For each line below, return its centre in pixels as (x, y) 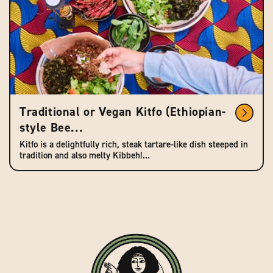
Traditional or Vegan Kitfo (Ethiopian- (123, 112)
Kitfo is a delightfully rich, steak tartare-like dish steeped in (134, 144)
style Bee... (51, 127)
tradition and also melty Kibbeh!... (85, 155)
